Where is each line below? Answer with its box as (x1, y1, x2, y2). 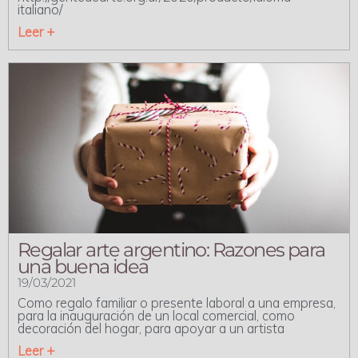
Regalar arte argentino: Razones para (18, 238, 325, 262)
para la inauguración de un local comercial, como (18, 308, 295, 324)
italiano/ (18, 2, 62, 18)
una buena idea (18, 255, 149, 279)
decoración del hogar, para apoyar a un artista (18, 320, 284, 337)
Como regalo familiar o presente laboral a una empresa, (18, 295, 336, 312)
